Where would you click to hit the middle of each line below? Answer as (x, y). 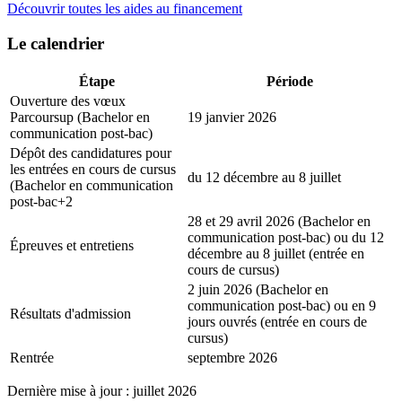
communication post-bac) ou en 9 (282, 305)
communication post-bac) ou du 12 (286, 237)
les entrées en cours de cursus (93, 169)
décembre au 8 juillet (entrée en (276, 253)
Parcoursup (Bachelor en (80, 117)
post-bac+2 (41, 201)
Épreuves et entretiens (72, 245)
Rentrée (32, 357)
